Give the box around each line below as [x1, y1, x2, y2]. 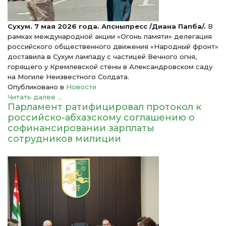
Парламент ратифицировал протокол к [8, 101, 201, 112]
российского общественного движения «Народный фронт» [8, 42, 218, 50]
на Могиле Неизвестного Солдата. [8, 73, 129, 81]
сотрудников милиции [8, 133, 121, 144]
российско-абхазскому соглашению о [8, 112, 195, 123]
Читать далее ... [8, 93, 62, 101]
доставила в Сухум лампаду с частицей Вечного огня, [8, 52, 197, 61]
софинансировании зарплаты [8, 123, 154, 134]
